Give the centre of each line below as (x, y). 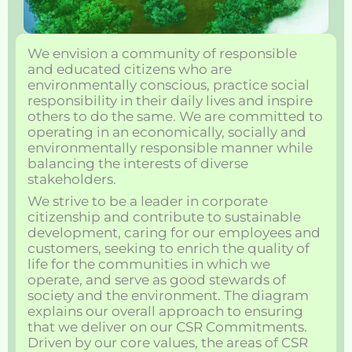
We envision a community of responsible (162, 53)
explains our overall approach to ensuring (165, 312)
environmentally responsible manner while (170, 147)
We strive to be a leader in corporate (148, 202)
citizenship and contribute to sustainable (164, 217)
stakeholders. (72, 179)
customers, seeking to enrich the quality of (169, 249)
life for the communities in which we (149, 264)
